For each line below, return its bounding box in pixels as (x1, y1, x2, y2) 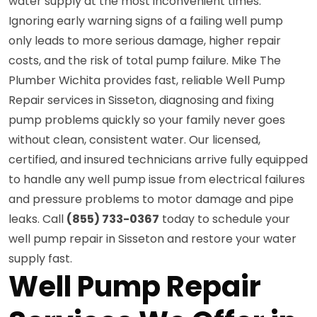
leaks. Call (8, 210, 67, 227)
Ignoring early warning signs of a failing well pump (8, 12, 283, 29)
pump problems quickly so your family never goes (8, 111, 285, 128)
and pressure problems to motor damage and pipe (8, 190, 294, 207)
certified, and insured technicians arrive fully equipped (8, 151, 308, 168)
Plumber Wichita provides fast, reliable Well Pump (8, 71, 285, 88)
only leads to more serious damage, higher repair (8, 32, 281, 49)
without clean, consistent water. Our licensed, (8, 131, 260, 148)
